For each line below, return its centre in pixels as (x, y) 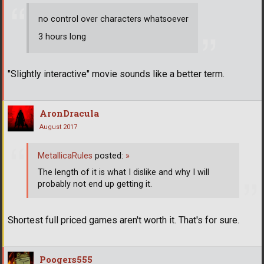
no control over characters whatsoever (113, 19)
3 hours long (62, 37)
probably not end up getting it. (95, 184)
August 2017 (58, 127)
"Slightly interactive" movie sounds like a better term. (116, 74)
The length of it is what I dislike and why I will (123, 173)
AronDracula (69, 113)
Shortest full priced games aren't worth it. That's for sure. (123, 220)
